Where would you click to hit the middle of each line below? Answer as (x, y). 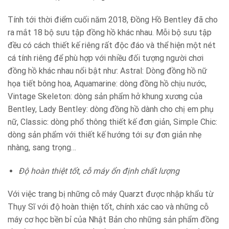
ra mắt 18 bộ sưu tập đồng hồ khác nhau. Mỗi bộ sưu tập (110, 32)
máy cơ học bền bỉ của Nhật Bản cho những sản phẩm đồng (113, 220)
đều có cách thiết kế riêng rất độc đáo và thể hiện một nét (112, 45)
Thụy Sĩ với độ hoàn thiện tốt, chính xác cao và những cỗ (108, 207)
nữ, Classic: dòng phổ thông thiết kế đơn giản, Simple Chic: (112, 122)
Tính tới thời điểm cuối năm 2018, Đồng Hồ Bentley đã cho (113, 19)
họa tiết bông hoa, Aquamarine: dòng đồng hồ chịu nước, (107, 83)
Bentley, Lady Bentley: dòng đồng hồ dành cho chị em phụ (111, 109)
